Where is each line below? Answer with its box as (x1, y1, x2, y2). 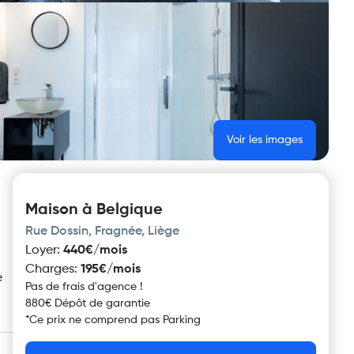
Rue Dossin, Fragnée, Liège (25, 225, 179, 238)
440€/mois (63, 244, 127, 257)
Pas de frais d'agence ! (25, 281, 142, 292)
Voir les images (227, 134, 303, 145)
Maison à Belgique (25, 202, 163, 218)
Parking (163, 314, 201, 326)
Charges (25, 263, 74, 276)
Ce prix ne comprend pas (29, 314, 163, 326)
